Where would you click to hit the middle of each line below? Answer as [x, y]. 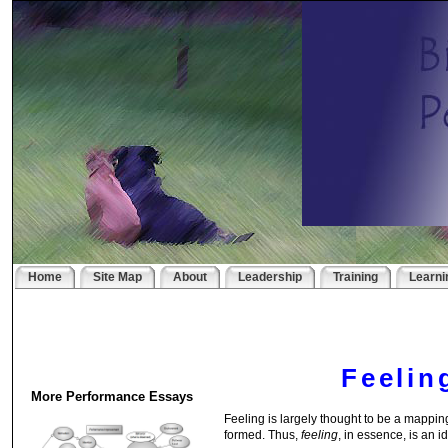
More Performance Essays [112, 397]
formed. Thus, [263, 435]
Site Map [118, 277]
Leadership [270, 277]
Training [356, 277]
